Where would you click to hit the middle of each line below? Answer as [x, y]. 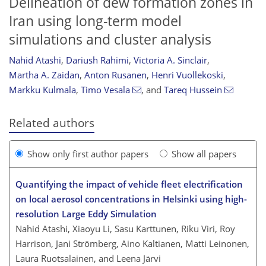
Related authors [52, 123]
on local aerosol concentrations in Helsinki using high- [131, 199]
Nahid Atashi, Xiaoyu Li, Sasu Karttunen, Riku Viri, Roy [125, 228]
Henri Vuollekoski [187, 75]
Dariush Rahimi [97, 60]
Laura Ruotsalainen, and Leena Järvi [88, 258]
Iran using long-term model [95, 21]
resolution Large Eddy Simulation [86, 213]
